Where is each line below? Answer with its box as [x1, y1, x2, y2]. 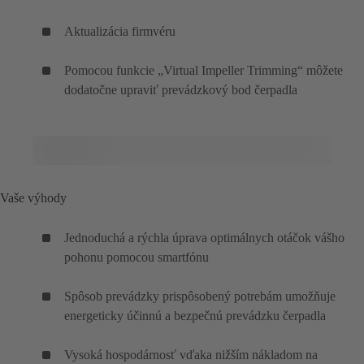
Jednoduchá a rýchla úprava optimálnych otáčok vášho [64, 231, 344, 245]
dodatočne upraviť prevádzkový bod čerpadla [64, 83, 297, 97]
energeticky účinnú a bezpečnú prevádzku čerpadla [64, 309, 326, 323]
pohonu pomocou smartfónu [64, 250, 209, 265]
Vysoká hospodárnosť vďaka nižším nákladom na [64, 348, 318, 362]
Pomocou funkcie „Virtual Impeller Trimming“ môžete [64, 63, 343, 78]
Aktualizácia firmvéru [64, 24, 175, 39]
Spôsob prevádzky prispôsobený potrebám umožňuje [64, 289, 336, 304]
